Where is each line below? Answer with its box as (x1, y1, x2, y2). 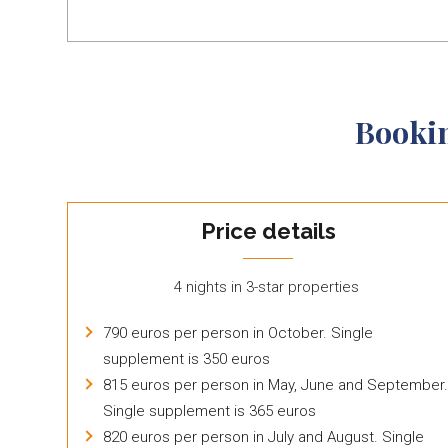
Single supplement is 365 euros (103, 401, 316, 420)
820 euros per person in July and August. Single (103, 427, 424, 446)
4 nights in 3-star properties (173, 277, 363, 296)
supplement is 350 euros (103, 349, 270, 368)
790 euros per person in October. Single (103, 323, 373, 342)
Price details (200, 217, 336, 244)
